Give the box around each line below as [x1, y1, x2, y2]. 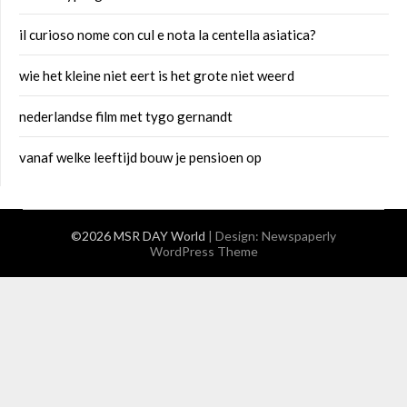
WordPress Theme [149, 243, 258, 259]
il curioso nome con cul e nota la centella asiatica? [19, 26, 316, 43]
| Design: [208, 228, 262, 243]
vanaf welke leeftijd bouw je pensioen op [19, 149, 262, 165]
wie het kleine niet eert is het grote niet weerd [19, 67, 294, 84]
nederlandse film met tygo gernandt [19, 108, 233, 124]
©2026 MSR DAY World [71, 228, 208, 243]
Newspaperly [262, 228, 336, 243]
